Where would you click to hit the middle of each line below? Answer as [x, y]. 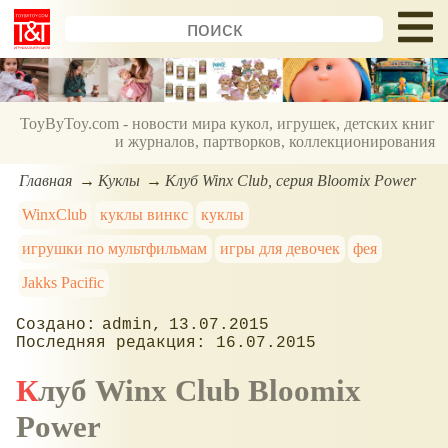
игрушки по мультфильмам [115, 248]
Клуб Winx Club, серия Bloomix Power [291, 180]
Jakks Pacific [63, 282]
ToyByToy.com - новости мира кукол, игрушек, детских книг [228, 124]
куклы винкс [144, 214]
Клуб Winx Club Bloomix [27, 390]
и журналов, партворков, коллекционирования [275, 142]
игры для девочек [280, 248]
